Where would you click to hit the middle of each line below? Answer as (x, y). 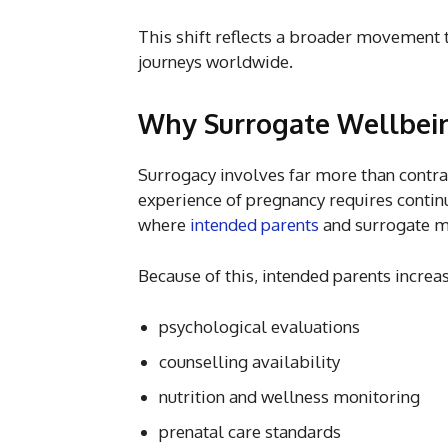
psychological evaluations (259, 326)
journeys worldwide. (215, 61)
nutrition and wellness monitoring (289, 396)
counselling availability (249, 361)
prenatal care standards (250, 431)
